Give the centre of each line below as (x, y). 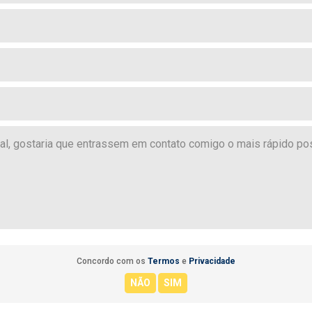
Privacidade (212, 261)
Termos (164, 261)
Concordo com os (112, 261)
